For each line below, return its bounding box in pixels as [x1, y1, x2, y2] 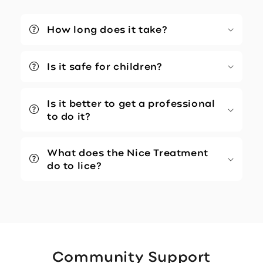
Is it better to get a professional [47, 96, 215, 109]
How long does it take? [47, 22, 168, 35]
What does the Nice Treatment [47, 146, 208, 159]
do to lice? [47, 159, 102, 171]
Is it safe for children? [47, 59, 163, 72]
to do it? [47, 109, 91, 122]
